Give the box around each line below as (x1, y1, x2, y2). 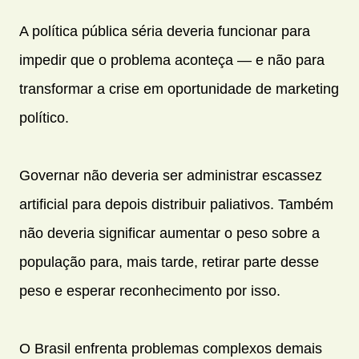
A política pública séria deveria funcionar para (19, 22, 310, 39)
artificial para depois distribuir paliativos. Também (19, 196, 333, 212)
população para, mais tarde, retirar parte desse (19, 253, 319, 270)
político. (19, 109, 69, 126)
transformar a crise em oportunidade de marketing (19, 80, 339, 97)
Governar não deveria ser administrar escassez (19, 167, 322, 184)
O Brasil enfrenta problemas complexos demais (19, 340, 322, 357)
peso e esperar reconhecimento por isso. (19, 282, 280, 299)
